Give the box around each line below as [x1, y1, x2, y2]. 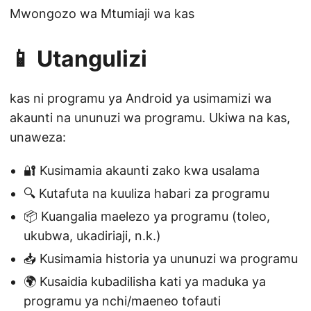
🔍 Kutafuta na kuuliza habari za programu [24, 186, 269, 201]
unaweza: [10, 130, 66, 145]
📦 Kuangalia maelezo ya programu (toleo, [24, 209, 270, 224]
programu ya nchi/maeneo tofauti [24, 294, 221, 309]
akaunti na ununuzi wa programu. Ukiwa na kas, [10, 110, 290, 126]
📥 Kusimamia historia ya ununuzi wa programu [24, 251, 298, 267]
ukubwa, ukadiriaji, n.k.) [24, 228, 161, 244]
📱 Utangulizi [10, 45, 147, 73]
